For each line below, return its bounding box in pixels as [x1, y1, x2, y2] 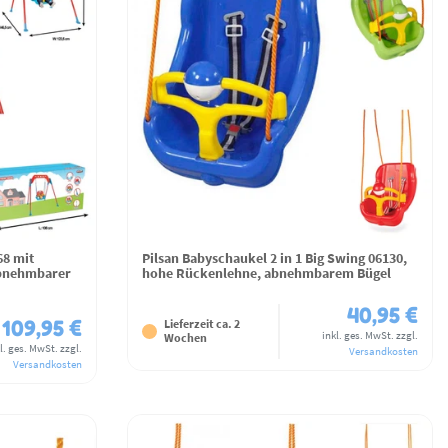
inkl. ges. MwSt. [322, 327, 394, 342]
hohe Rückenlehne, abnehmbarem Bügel [142, 263, 391, 282]
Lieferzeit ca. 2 [164, 316, 240, 332]
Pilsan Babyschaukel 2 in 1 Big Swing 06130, [142, 248, 407, 267]
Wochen [164, 330, 207, 346]
